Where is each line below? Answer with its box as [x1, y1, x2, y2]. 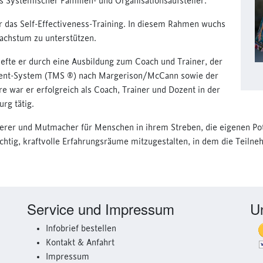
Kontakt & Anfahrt [46, 238, 114, 248]
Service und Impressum [27, 198, 174, 219]
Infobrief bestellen [46, 224, 116, 234]
